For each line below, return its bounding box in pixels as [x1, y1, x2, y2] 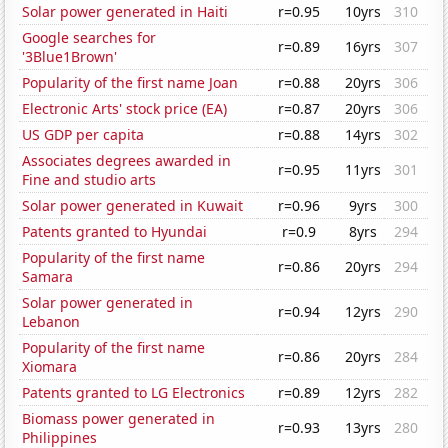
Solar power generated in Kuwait [22, 196, 244, 216]
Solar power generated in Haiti [22, 2, 229, 22]
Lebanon [22, 312, 81, 332]
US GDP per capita [22, 125, 145, 145]
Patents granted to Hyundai [22, 222, 208, 242]
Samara [22, 267, 74, 287]
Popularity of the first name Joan [22, 73, 239, 93]
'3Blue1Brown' [22, 47, 118, 67]
